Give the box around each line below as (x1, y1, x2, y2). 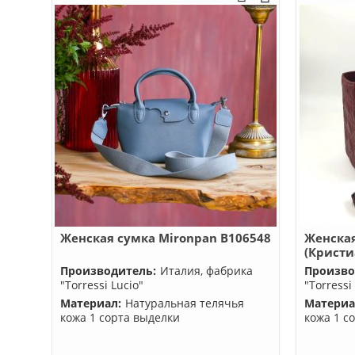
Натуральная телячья (124, 296, 244, 311)
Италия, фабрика (159, 263, 253, 278)
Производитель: (59, 263, 156, 278)
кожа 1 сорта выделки (59, 310, 180, 325)
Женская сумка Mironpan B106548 (59, 230, 271, 246)
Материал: (59, 296, 121, 311)
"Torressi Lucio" (59, 277, 143, 292)
